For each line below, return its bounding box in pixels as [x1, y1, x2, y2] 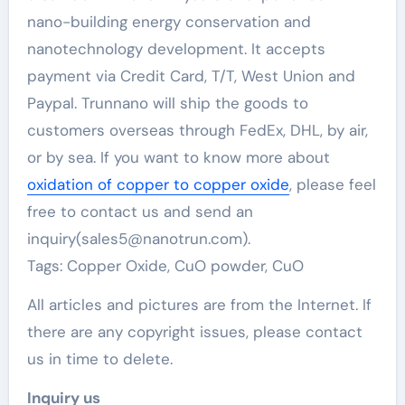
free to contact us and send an [26, 202, 253, 221]
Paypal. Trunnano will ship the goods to [26, 93, 308, 113]
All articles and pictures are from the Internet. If [26, 295, 372, 315]
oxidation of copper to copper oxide [26, 174, 289, 194]
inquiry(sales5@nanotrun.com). [26, 229, 250, 249]
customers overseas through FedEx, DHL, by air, [26, 120, 368, 140]
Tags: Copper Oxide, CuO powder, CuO [26, 256, 304, 276]
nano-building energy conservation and [26, 12, 311, 32]
